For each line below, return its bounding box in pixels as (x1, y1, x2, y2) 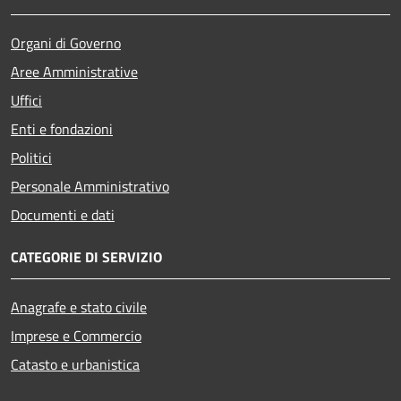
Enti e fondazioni (11, 118, 113, 141)
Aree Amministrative (11, 61, 138, 83)
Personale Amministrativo (11, 175, 169, 198)
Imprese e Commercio (11, 325, 141, 347)
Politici (11, 147, 52, 169)
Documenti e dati (11, 204, 115, 226)
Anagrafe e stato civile (11, 296, 147, 319)
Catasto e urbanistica (11, 354, 140, 376)
